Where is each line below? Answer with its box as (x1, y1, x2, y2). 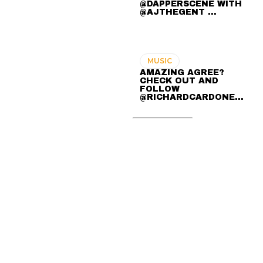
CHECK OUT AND (140, 76, 219, 86)
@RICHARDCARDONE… (140, 93, 244, 102)
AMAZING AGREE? (140, 68, 225, 77)
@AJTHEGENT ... (140, 8, 217, 17)
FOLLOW (140, 85, 180, 94)
